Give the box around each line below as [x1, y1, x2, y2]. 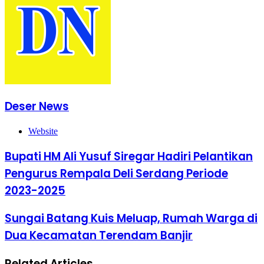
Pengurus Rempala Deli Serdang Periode [5, 165, 228, 181]
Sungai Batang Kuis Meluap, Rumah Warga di [5, 210, 258, 227]
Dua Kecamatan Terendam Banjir [5, 227, 193, 244]
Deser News [5, 98, 69, 115]
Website [28, 126, 58, 136]
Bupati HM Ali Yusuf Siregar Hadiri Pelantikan [5, 148, 253, 164]
